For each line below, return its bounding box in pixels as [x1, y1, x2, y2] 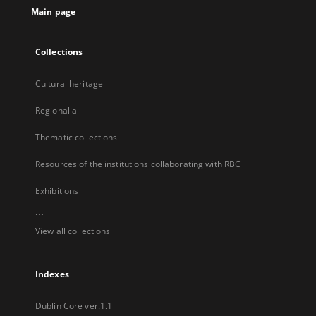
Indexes [35, 268, 69, 280]
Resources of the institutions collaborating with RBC [35, 158, 241, 170]
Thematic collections [35, 131, 118, 143]
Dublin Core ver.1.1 [35, 300, 113, 312]
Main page [31, 6, 76, 18]
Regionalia [35, 104, 78, 116]
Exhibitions [35, 185, 79, 197]
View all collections [35, 225, 111, 237]
